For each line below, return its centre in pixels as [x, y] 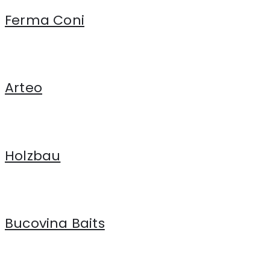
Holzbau [33, 155]
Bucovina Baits [55, 224]
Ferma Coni [45, 20]
